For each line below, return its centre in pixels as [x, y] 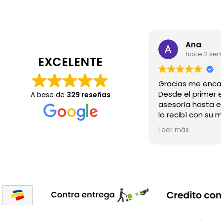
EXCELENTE [70, 62]
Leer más [174, 130]
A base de [48, 94]
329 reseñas [88, 94]
